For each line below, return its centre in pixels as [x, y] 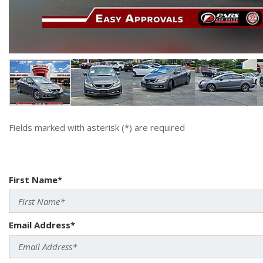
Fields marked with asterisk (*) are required [97, 127]
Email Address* [42, 225]
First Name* [36, 179]
